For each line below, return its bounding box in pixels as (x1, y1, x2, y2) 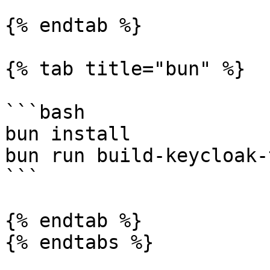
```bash (5, 101, 85, 123)
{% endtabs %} (5, 231, 154, 253)
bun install (5, 123, 131, 145)
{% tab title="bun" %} (5, 58, 245, 80)
